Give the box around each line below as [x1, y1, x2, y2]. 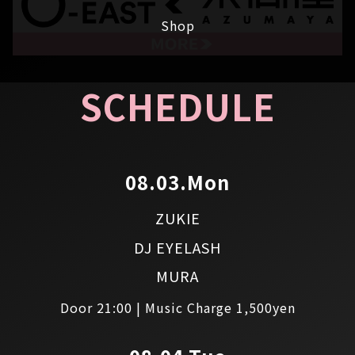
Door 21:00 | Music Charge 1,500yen [59, 298, 296, 318]
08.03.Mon [125, 168, 230, 197]
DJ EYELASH [134, 236, 221, 258]
